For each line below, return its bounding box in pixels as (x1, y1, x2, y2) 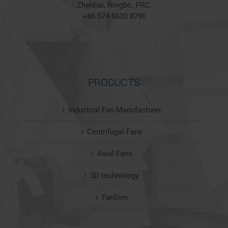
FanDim (101, 192, 128, 202)
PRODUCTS (88, 76, 140, 89)
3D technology (90, 170, 139, 180)
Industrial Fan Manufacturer (68, 105, 161, 115)
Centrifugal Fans (87, 127, 142, 136)
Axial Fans (97, 149, 132, 158)
